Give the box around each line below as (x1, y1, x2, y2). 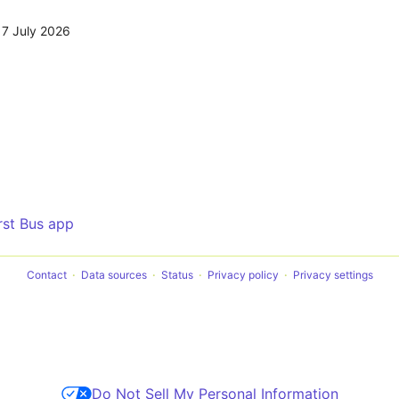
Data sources (80, 268, 147, 281)
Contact (26, 268, 67, 281)
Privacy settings (292, 268, 373, 281)
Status (160, 268, 193, 281)
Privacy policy (207, 268, 279, 281)
